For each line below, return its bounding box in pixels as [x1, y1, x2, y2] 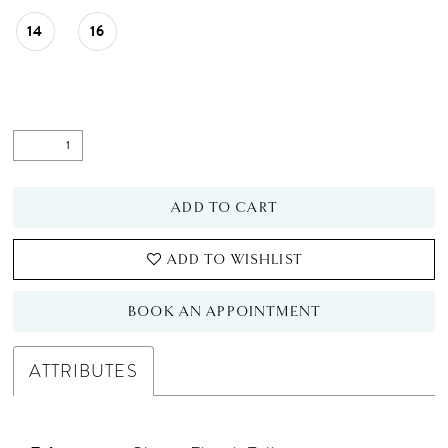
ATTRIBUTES [29, 359, 138, 384]
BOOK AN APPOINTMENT [128, 303, 321, 321]
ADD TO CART [171, 198, 278, 216]
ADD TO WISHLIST [166, 251, 303, 269]
